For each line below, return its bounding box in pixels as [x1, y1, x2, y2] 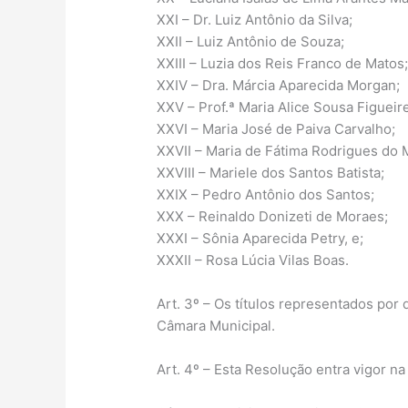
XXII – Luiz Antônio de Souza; [157, 33, 345, 51]
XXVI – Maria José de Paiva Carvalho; [157, 120, 396, 138]
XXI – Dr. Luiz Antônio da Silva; [157, 11, 353, 29]
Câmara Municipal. [157, 317, 276, 335]
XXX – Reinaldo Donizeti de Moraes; [157, 208, 389, 226]
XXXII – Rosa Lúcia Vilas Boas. [157, 251, 350, 270]
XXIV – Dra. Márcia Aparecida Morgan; [157, 76, 401, 95]
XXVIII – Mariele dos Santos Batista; [157, 164, 385, 182]
